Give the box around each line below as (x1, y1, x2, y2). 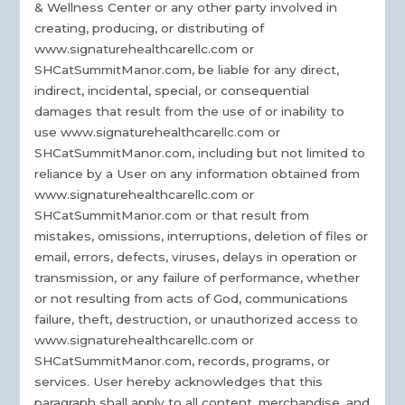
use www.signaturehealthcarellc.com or (34, 125, 281, 140)
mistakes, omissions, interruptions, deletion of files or (34, 229, 369, 244)
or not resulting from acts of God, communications (34, 291, 349, 306)
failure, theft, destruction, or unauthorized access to (34, 312, 359, 327)
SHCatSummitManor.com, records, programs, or (34, 353, 331, 369)
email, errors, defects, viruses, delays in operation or (34, 250, 358, 265)
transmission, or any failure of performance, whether (34, 270, 361, 286)
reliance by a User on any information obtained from (34, 166, 361, 182)
